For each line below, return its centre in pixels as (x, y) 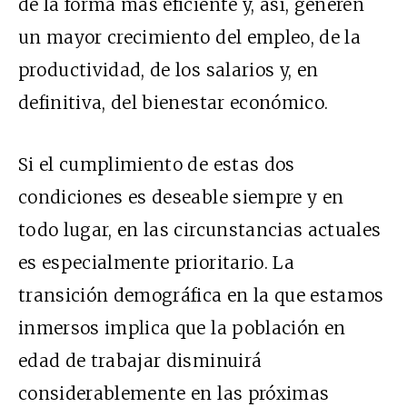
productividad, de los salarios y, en (169, 70)
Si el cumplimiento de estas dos (157, 165)
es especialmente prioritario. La (156, 263)
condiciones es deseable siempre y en (181, 198)
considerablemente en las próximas (174, 394)
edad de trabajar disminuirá (140, 361)
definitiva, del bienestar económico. (174, 103)
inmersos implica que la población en (182, 328)
